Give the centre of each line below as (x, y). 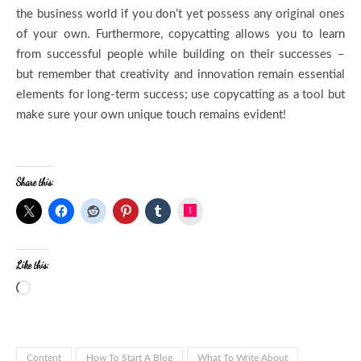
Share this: (35, 182)
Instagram (221, 208)
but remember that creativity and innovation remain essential (180, 74)
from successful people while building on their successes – (180, 54)
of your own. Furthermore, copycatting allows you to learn (180, 34)
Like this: (33, 265)
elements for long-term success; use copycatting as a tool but (180, 94)
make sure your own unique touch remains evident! (151, 114)
